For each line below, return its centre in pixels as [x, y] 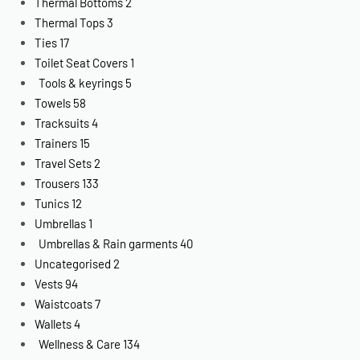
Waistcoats [64, 303]
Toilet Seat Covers [82, 62]
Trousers [57, 183]
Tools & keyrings [81, 82]
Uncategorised [73, 263]
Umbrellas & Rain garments [108, 243]
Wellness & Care [80, 344]
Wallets [53, 323]
